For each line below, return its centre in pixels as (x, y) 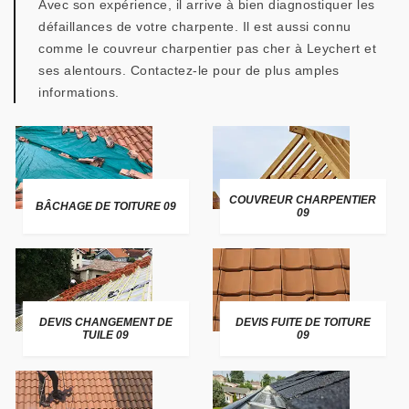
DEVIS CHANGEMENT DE (105, 322)
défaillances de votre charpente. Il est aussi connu (195, 26)
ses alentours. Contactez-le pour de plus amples (189, 70)
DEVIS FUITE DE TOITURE (303, 322)
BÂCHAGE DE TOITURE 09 (105, 206)
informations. (79, 92)
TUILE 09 (106, 335)
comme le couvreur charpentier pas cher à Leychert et (207, 48)
